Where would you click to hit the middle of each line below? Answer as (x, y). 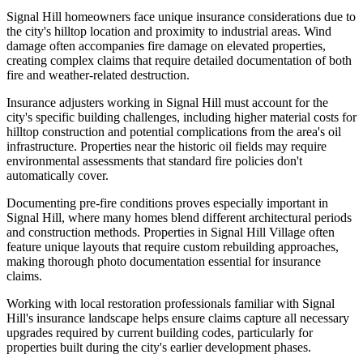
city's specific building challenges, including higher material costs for (181, 117)
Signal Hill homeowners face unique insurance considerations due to (181, 17)
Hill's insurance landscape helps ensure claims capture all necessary (178, 318)
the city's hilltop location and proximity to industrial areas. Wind (169, 32)
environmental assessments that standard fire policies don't (154, 161)
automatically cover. (58, 176)
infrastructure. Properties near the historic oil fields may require (167, 147)
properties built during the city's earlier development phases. (159, 348)
